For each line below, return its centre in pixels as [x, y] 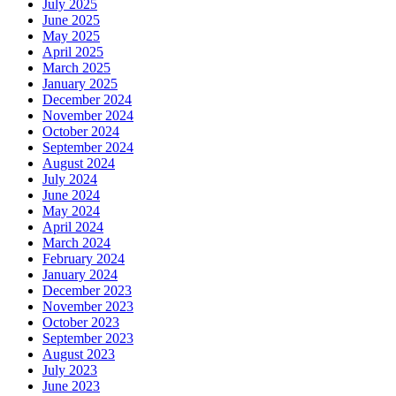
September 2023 [88, 339]
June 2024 [71, 195]
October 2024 [81, 132]
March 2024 [76, 243]
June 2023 [71, 386]
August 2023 [79, 354]
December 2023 [87, 291]
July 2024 [70, 179]
